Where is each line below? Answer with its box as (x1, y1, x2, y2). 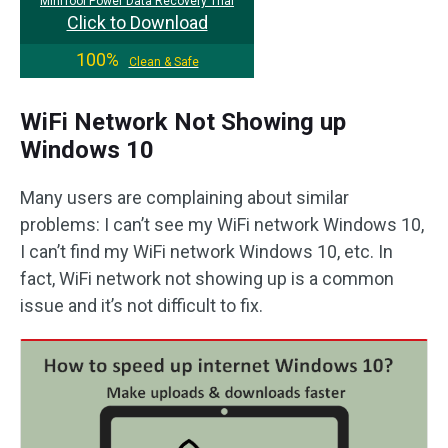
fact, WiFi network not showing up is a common (20, 268, 394, 289)
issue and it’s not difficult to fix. (20, 295, 263, 316)
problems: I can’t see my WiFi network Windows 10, (20, 214, 424, 235)
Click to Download (66, 12, 208, 33)
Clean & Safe (128, 55, 199, 69)
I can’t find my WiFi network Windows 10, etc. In (20, 241, 393, 262)
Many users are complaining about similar (20, 187, 349, 208)
